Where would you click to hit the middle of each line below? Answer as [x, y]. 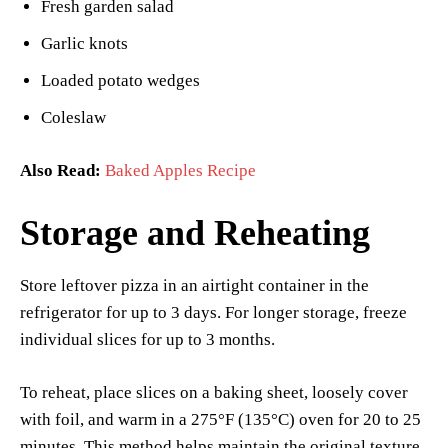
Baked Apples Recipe [180, 171]
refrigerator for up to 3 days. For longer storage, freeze [213, 313]
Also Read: [60, 171]
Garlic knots [84, 44]
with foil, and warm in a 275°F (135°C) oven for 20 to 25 [220, 420]
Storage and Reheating [195, 233]
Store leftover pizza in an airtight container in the [194, 286]
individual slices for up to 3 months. [147, 340]
